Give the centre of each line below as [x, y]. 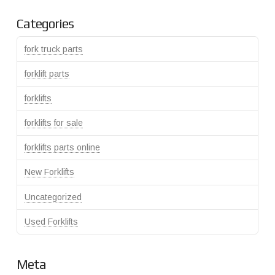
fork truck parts [53, 49]
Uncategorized [53, 197]
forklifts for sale [53, 123]
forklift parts [47, 73]
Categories [45, 23]
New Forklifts [49, 172]
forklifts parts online [62, 148]
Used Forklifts [51, 221]
